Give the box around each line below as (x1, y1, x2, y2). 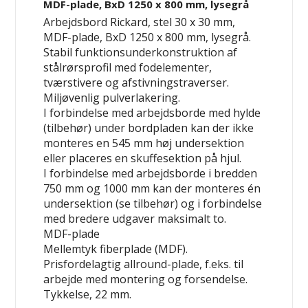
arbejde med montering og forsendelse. (43, 271, 248, 287)
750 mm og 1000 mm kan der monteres (43, 180, 248, 196)
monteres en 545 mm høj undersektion (43, 135, 245, 151)
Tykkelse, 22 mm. (43, 286, 132, 302)
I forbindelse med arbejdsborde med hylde (43, 104, 261, 120)
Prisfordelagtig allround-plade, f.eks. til (43, 256, 244, 272)
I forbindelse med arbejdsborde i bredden (43, 165, 258, 181)
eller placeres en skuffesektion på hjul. (43, 150, 242, 166)
